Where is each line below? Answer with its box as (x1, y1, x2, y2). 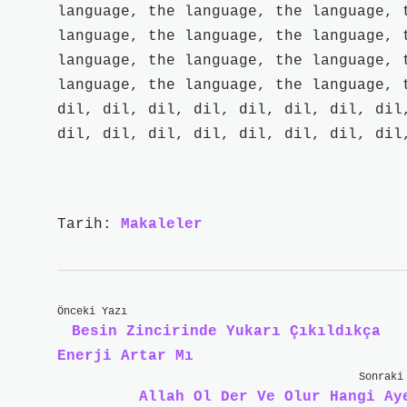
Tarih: (57, 216, 121, 233)
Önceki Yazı (57, 305, 127, 318)
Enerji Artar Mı (57, 348, 194, 364)
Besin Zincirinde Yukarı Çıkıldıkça (72, 323, 381, 340)
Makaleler (121, 216, 203, 233)
